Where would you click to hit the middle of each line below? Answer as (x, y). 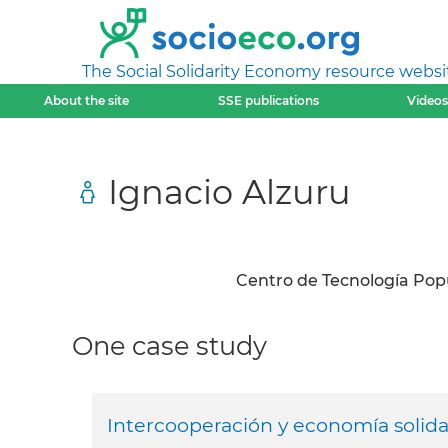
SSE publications (268, 100)
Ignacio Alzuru (229, 191)
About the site (87, 100)
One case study (169, 345)
